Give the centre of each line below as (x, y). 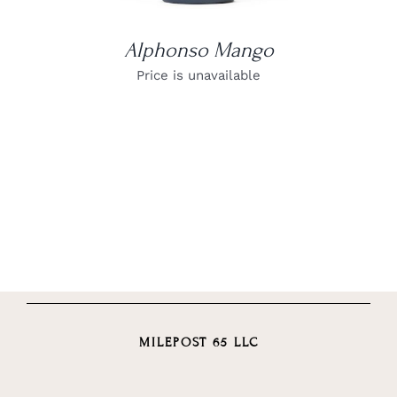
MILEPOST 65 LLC (198, 343)
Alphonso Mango (198, 50)
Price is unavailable (198, 75)
